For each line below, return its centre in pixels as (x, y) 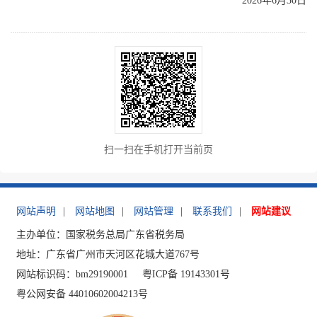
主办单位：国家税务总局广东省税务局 (101, 234)
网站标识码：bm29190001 (73, 274)
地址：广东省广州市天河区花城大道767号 (108, 254)
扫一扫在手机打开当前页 (158, 149)
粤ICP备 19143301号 (186, 274)
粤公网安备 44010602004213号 (82, 294)
